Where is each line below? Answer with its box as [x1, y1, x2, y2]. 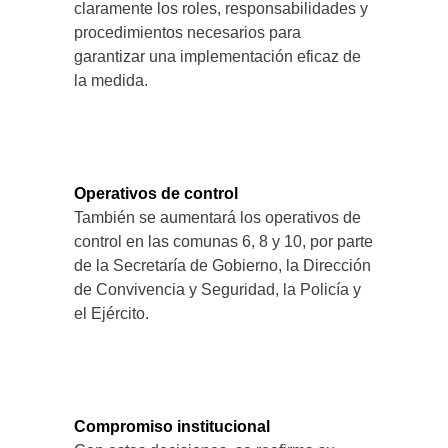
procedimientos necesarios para [74, 24, 301, 41]
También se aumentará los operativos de [74, 209, 361, 226]
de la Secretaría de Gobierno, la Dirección [74, 257, 371, 274]
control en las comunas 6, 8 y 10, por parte [74, 233, 373, 250]
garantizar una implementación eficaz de [74, 48, 361, 65]
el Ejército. [74, 305, 149, 322]
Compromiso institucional [74, 418, 270, 435]
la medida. [74, 72, 148, 89]
